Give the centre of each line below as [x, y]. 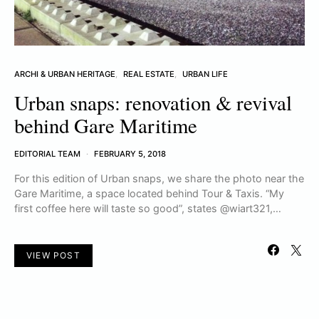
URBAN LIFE [205, 74]
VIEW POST [53, 256]
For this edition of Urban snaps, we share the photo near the [159, 179]
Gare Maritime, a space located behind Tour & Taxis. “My [149, 194]
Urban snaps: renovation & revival [153, 103]
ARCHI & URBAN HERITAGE [65, 74]
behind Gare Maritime [106, 126]
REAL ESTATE [149, 74]
